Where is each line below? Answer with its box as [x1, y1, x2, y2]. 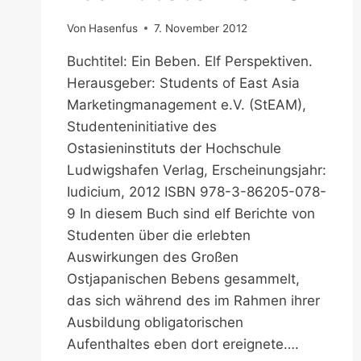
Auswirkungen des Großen [67, 248, 239, 265]
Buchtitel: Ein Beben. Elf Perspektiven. [67, 52, 313, 69]
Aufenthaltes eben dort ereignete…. [67, 335, 299, 352]
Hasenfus [89, 21, 139, 35]
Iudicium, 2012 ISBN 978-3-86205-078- [67, 183, 326, 200]
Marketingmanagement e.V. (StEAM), [67, 96, 306, 113]
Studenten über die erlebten [67, 226, 251, 243]
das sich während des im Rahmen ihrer [67, 292, 320, 309]
